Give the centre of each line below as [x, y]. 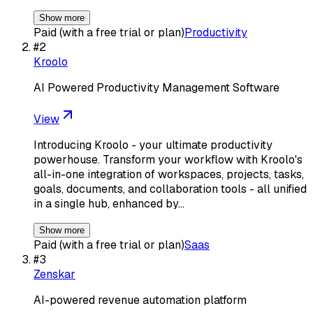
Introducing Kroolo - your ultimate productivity [153, 145]
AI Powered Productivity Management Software [156, 87]
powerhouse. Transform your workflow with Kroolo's [168, 159]
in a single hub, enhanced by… [109, 203]
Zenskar [54, 274]
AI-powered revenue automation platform [140, 300]
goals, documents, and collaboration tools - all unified [170, 189]
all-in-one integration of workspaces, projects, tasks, [169, 174]
